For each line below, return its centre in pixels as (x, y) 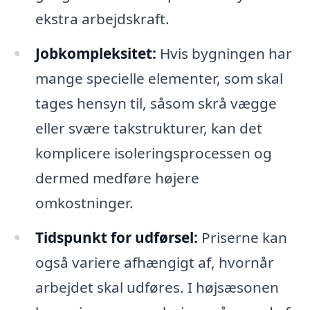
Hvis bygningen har (224, 53)
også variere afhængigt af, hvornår (154, 262)
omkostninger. (84, 202)
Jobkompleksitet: (95, 53)
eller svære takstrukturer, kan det (148, 128)
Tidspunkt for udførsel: (116, 237)
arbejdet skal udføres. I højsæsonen (157, 287)
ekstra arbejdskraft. (102, 18)
